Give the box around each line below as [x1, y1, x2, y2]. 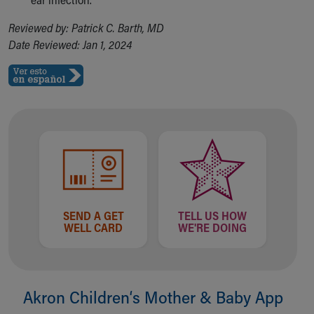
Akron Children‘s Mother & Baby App [22, 286, 283, 308]
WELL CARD [64, 220, 123, 235]
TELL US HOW [178, 208, 247, 223]
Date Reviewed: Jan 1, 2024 [8, 37, 132, 52]
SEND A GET [62, 208, 124, 223]
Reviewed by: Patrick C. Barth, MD [8, 20, 164, 35]
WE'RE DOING [178, 220, 247, 235]
